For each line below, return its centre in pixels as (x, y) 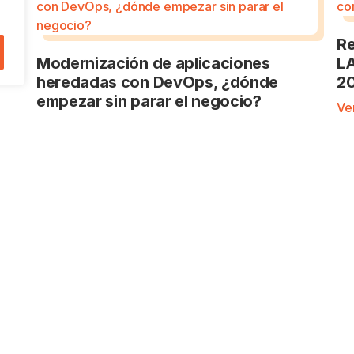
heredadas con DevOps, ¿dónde (158, 83)
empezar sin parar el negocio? (149, 102)
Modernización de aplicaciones (153, 64)
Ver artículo (70, 127)
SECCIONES (214, 333)
